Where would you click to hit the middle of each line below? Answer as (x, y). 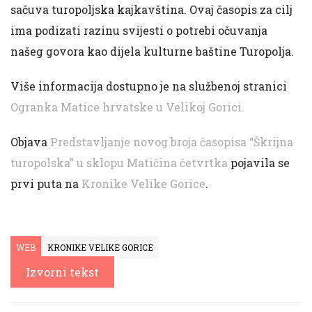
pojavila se (259, 163)
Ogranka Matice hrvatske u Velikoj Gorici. (127, 107)
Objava (30, 142)
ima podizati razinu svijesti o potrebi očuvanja (139, 31)
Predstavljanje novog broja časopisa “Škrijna (172, 142)
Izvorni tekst (62, 272)
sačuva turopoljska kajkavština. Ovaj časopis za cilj (151, 10)
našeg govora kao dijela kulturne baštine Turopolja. (152, 52)
